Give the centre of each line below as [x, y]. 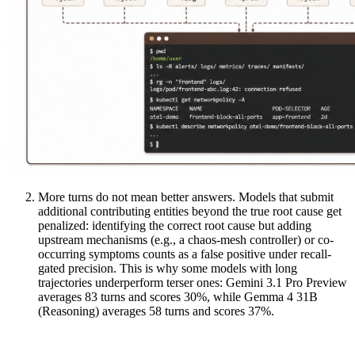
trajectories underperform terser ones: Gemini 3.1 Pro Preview [193, 283]
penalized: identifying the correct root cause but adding [175, 226]
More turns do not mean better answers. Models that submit [186, 197]
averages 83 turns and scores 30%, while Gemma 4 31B [178, 297]
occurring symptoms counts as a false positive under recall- [185, 254]
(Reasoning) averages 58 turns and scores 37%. [156, 311]
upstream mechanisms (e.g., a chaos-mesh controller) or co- [186, 240]
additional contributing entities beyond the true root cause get [190, 212]
